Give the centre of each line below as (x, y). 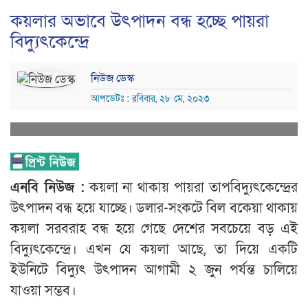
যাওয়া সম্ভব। (43, 291)
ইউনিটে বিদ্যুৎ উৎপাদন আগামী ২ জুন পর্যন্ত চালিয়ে (154, 271)
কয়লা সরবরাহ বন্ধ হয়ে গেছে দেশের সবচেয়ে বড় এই (154, 229)
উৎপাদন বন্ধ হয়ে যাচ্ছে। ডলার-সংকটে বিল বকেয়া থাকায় (154, 209)
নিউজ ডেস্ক (112, 79)
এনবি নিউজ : (47, 188)
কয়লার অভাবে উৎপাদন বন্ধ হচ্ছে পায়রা (140, 22)
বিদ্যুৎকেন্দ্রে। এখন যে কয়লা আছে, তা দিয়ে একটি (154, 250)
